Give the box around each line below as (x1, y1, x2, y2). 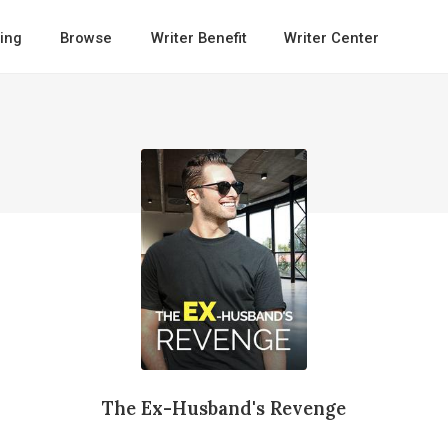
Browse (60, 28, 113, 47)
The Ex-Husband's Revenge (101, 395, 346, 420)
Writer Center (283, 28, 379, 47)
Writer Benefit (150, 28, 247, 47)
